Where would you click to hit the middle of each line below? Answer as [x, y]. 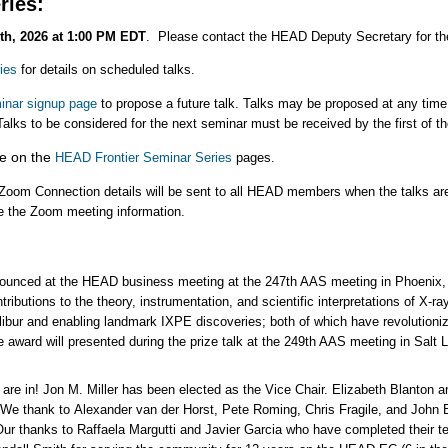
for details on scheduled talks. [106, 70]
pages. [257, 158]
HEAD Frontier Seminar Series [143, 158]
